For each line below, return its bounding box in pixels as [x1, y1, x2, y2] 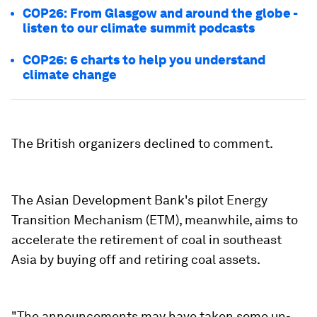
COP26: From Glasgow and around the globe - [23, 6, 297, 21]
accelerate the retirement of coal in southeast [11, 232, 282, 247]
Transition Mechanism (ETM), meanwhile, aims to [11, 212, 298, 227]
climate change [23, 67, 117, 82]
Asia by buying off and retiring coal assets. [11, 252, 260, 267]
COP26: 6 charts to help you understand [23, 52, 265, 67]
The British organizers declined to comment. [11, 136, 273, 151]
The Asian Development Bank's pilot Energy [11, 192, 267, 207]
